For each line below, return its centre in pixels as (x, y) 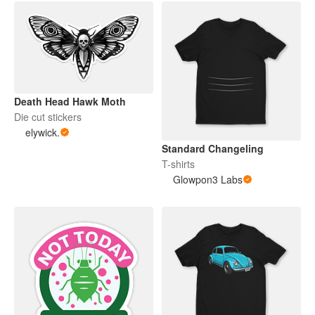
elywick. (43, 133)
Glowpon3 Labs (208, 179)
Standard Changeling (213, 148)
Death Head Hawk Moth (70, 102)
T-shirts (178, 163)
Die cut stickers (48, 117)
